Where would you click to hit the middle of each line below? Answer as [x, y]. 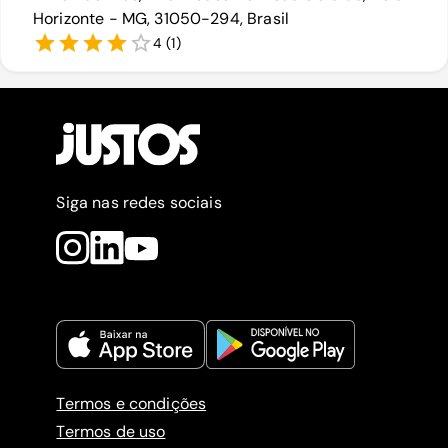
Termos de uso [111, 432]
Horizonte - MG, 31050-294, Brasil [161, 19]
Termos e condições [131, 404]
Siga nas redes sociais [139, 203]
